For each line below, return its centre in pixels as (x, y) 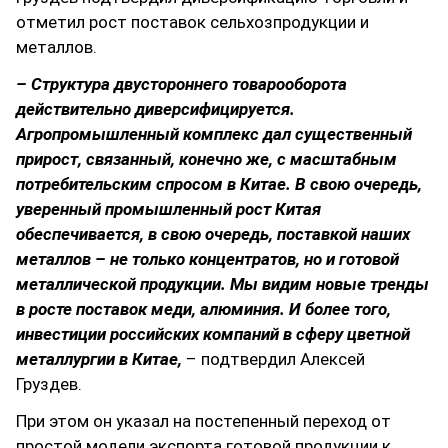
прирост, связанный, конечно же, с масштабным (206, 159)
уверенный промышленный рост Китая (168, 209)
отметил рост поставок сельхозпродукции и (192, 22)
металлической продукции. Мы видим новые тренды (222, 284)
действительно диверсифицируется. (155, 109)
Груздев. (49, 384)
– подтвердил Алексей (275, 359)
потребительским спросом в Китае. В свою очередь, (219, 184)
